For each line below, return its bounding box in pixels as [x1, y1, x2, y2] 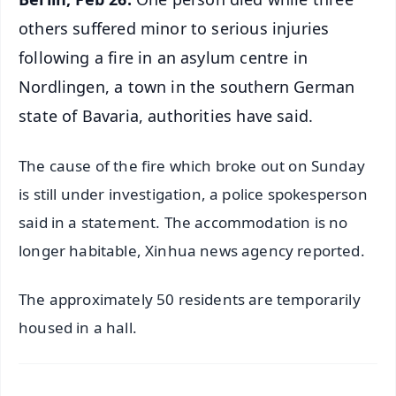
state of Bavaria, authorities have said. [19, 104, 314, 126]
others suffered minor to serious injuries [19, 17, 330, 39]
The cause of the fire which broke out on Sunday [19, 155, 365, 176]
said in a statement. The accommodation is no [19, 211, 348, 232]
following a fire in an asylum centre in [19, 46, 308, 68]
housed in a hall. [19, 316, 137, 338]
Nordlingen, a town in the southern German [19, 75, 355, 97]
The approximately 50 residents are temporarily [19, 288, 361, 309]
